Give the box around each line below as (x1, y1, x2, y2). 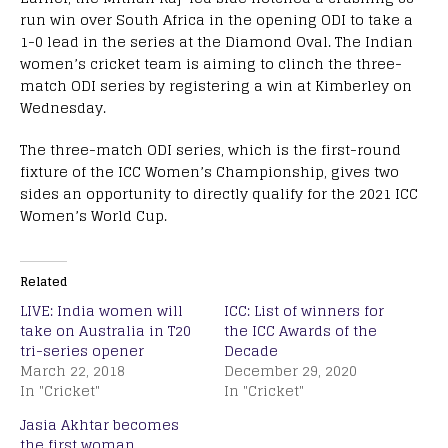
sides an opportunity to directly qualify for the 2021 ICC (20, 181, 418, 207)
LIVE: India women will (20, 298, 183, 324)
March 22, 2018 (20, 358, 125, 384)
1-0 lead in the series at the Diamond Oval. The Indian (20, 29, 413, 55)
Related (20, 271, 67, 293)
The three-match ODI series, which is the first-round (20, 137, 401, 163)
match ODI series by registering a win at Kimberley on (20, 73, 412, 99)
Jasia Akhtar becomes (20, 412, 179, 438)
